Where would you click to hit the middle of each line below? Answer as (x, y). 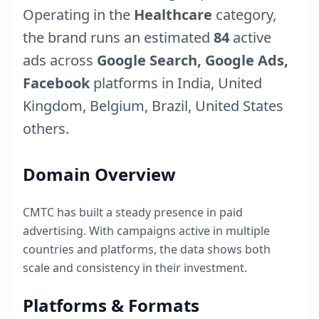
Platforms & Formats (111, 305)
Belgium (117, 106)
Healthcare (173, 15)
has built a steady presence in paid (148, 212)
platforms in (134, 83)
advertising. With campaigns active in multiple (146, 231)
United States (239, 106)
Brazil (170, 106)
